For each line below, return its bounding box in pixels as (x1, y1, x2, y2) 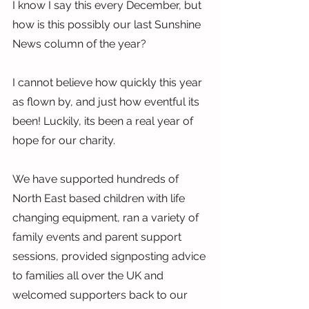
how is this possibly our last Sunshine (12, 18, 203, 31)
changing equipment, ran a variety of (12, 211, 201, 224)
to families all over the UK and (12, 269, 166, 282)
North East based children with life (12, 192, 188, 205)
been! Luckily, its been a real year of (12, 114, 196, 128)
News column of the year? (12, 37, 146, 50)
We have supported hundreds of (12, 172, 181, 186)
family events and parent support (12, 230, 184, 243)
